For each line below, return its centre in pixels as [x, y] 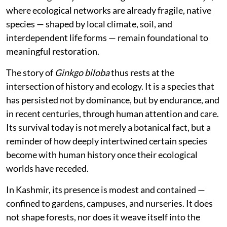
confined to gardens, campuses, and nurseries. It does [109, 203]
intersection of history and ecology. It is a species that [110, 86]
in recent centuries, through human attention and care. [112, 113]
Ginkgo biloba [82, 72]
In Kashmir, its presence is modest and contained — [106, 189]
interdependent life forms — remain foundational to [107, 37]
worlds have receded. [47, 168]
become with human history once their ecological [102, 154]
